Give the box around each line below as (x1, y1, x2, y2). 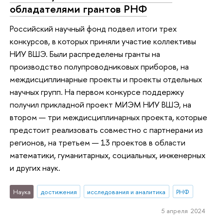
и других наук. (10, 162, 60, 174)
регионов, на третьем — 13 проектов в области (10, 137, 185, 148)
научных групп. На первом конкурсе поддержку (10, 86, 184, 98)
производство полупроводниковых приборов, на (10, 61, 189, 73)
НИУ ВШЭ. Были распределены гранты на (10, 48, 160, 60)
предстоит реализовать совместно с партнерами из (10, 124, 203, 136)
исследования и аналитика (87, 187, 166, 196)
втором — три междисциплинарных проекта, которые (10, 111, 207, 123)
